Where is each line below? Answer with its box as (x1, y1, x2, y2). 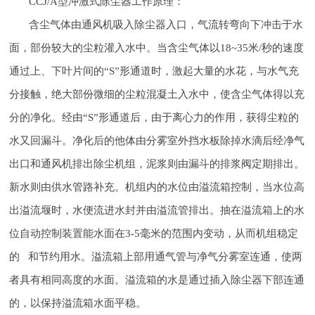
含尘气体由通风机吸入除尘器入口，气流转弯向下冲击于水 (29, 18, 304, 30)
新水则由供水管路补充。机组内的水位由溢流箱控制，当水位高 (9, 180, 305, 193)
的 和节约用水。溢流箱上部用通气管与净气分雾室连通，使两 (9, 250, 303, 262)
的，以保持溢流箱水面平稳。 (9, 296, 147, 309)
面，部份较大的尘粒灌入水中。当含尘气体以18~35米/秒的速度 (9, 41, 304, 53)
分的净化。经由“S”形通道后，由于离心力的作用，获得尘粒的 (9, 110, 300, 123)
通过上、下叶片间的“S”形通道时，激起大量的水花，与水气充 (9, 64, 300, 77)
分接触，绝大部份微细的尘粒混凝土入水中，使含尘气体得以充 (9, 87, 305, 100)
